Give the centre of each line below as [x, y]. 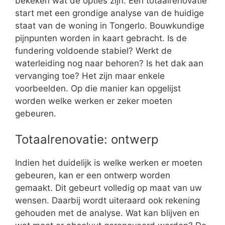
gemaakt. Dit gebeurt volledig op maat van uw [108, 188]
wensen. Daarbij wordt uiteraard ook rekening [107, 201]
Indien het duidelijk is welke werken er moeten [109, 163]
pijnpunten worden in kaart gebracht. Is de [101, 38]
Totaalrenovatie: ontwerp [87, 140]
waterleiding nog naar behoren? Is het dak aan [109, 63]
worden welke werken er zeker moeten [94, 101]
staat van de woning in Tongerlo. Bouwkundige [110, 25]
